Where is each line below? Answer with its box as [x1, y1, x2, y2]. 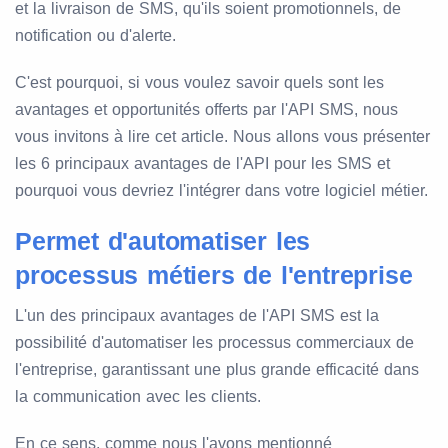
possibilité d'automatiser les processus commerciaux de [15, 334, 414, 352]
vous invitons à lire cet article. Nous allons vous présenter [15, 128, 430, 146]
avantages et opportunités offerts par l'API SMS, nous [15, 101, 398, 119]
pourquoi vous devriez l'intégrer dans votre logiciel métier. [15, 182, 428, 200]
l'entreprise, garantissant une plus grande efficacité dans [15, 361, 419, 379]
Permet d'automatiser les [15, 227, 311, 256]
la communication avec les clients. [15, 388, 261, 406]
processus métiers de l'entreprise [15, 261, 413, 290]
